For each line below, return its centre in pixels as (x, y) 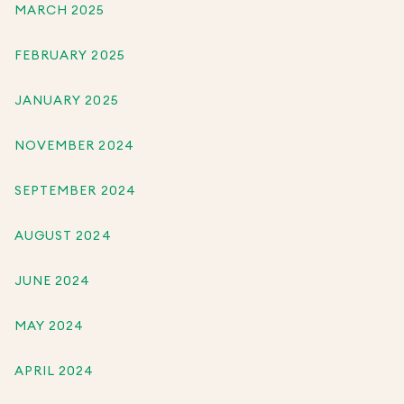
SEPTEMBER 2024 (75, 191)
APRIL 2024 (55, 371)
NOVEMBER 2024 (74, 146)
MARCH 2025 (60, 10)
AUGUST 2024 (63, 236)
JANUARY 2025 (67, 101)
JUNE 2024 (53, 281)
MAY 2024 (50, 326)
